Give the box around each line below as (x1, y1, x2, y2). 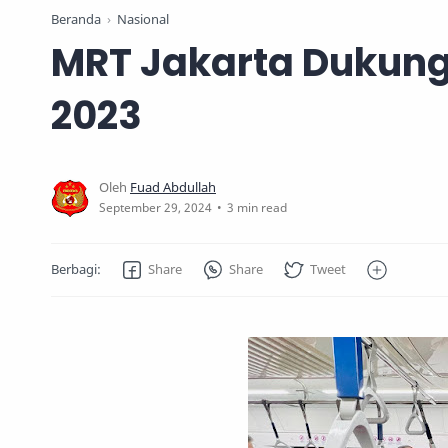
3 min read (227, 199, 287, 217)
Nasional (117, 11, 169, 29)
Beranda (51, 11, 101, 29)
